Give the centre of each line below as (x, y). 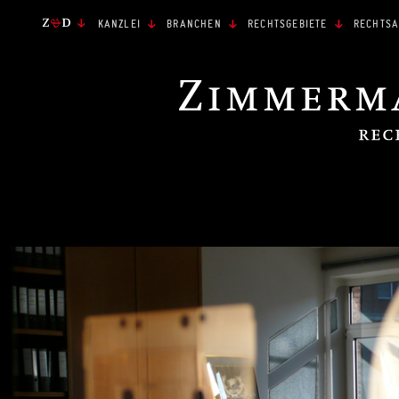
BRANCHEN (194, 24)
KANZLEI (119, 24)
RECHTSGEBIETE (288, 24)
